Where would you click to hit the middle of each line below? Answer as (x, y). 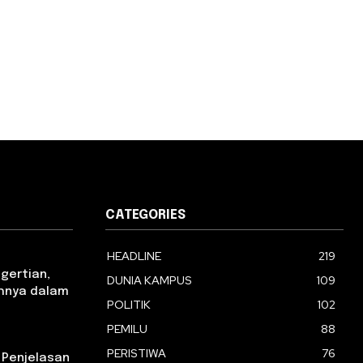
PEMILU (127, 329)
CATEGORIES (145, 216)
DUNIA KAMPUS (149, 281)
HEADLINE (134, 256)
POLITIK (129, 305)
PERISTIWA (137, 354)
